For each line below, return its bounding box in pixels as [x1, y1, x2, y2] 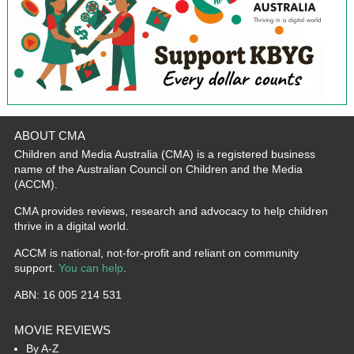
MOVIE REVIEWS [13, 323, 111, 337]
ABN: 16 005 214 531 [13, 288, 122, 302]
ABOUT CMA [13, 129, 85, 143]
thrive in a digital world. [13, 220, 129, 233]
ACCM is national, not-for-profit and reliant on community [13, 247, 299, 260]
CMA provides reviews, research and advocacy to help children [13, 205, 328, 218]
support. [13, 262, 58, 275]
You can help [58, 262, 123, 275]
